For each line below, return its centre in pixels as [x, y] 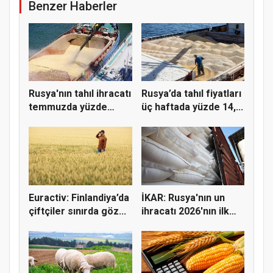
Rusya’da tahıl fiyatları [191, 94]
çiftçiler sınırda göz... [77, 211]
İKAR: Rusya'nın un [183, 197]
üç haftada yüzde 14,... [192, 107]
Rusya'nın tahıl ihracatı [80, 94]
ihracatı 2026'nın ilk [185, 211]
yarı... [153, 224]
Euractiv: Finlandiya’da [79, 197]
